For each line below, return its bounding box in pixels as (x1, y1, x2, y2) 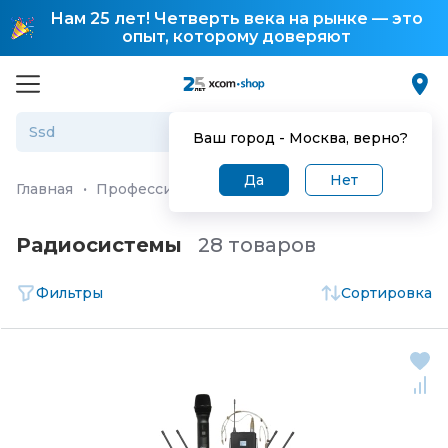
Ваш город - (193, 129, 289, 147)
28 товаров (198, 233, 316, 257)
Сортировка (341, 283, 432, 302)
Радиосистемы (16, 233, 182, 257)
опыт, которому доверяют (121, 27, 351, 46)
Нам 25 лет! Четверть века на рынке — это (49, 9, 423, 28)
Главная (16, 180, 73, 198)
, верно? (346, 129, 408, 147)
